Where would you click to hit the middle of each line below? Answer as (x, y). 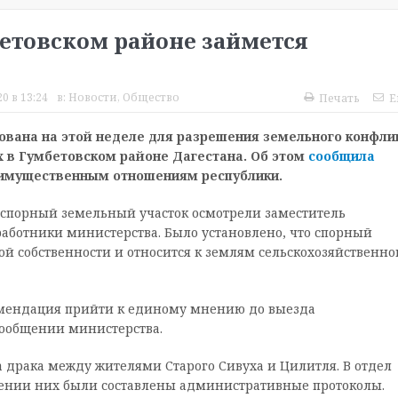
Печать (339, 99)
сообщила (341, 156)
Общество (151, 98)
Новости (92, 98)
